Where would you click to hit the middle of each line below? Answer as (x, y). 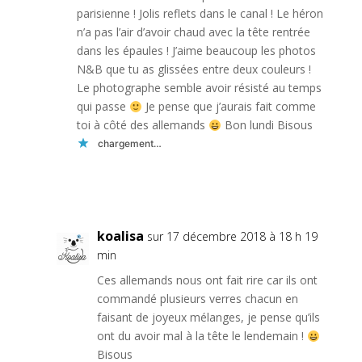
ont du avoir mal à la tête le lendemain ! (202, 336)
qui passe (103, 107)
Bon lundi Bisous (267, 125)
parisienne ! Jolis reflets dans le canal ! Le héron (200, 14)
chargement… (129, 143)
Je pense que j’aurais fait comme (229, 107)
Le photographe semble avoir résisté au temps (199, 88)
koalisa (120, 236)
